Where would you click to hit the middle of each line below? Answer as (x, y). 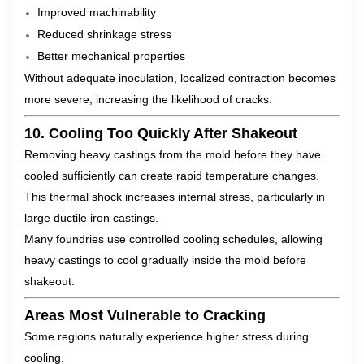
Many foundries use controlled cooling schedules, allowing (173, 239)
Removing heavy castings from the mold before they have (173, 154)
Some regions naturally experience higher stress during (167, 336)
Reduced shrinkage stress (104, 34)
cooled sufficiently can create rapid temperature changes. (172, 175)
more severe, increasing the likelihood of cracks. (148, 99)
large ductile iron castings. (91, 218)
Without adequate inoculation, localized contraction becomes (180, 78)
